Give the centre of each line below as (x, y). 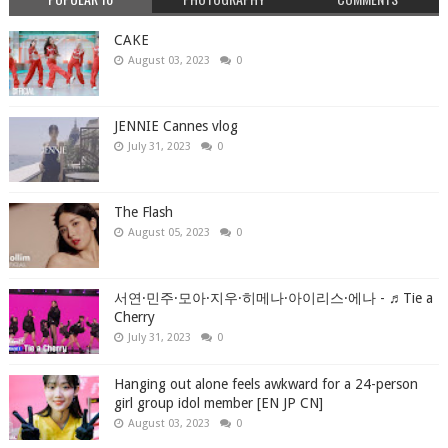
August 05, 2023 (168, 233)
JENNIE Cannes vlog (175, 126)
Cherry (134, 317)
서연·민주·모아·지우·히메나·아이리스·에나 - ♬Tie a (273, 298)
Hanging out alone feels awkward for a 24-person (265, 384)
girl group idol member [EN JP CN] (218, 403)
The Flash (143, 212)
